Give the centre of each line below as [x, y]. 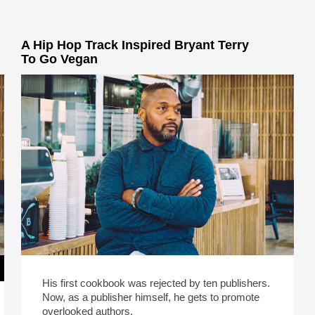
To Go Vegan [60, 59]
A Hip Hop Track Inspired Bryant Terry [135, 45]
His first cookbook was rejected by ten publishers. [156, 283]
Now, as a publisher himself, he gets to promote [151, 297]
